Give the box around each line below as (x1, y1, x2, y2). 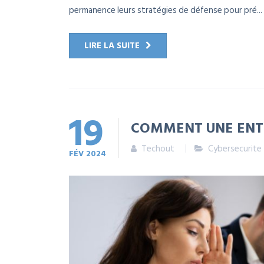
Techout (141, 141, 174, 157)
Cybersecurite (208, 141, 262, 157)
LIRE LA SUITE (84, 38, 140, 54)
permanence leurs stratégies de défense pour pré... (69, 3, 262, 18)
